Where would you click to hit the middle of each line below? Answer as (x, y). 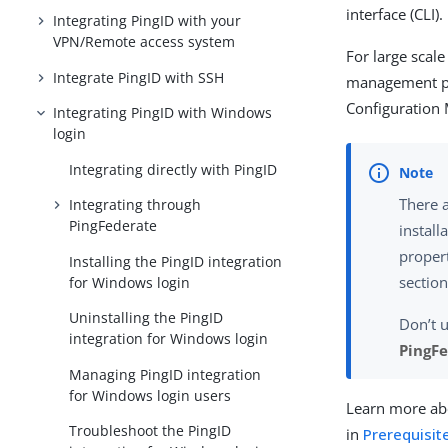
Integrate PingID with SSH (139, 77)
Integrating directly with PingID (173, 169)
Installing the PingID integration (176, 261)
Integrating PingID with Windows (163, 113)
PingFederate (113, 226)
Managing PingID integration (165, 374)
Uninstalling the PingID (146, 318)
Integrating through (135, 205)
